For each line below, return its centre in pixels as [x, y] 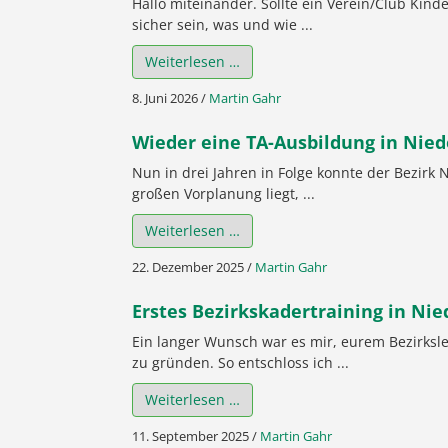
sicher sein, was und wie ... [222, 24]
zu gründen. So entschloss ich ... [240, 362]
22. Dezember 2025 [188, 266]
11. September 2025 [190, 435]
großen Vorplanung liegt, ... [223, 193]
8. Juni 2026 [165, 97]
